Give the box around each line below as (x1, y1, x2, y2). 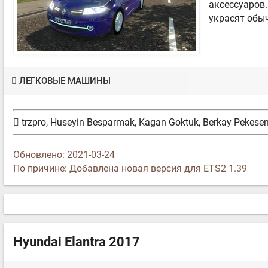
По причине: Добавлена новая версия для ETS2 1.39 (13, 163, 247, 175)
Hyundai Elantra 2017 (13, 234, 140, 250)
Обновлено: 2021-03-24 (13, 149, 115, 161)
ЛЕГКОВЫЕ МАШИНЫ (19, 75, 111, 87)
